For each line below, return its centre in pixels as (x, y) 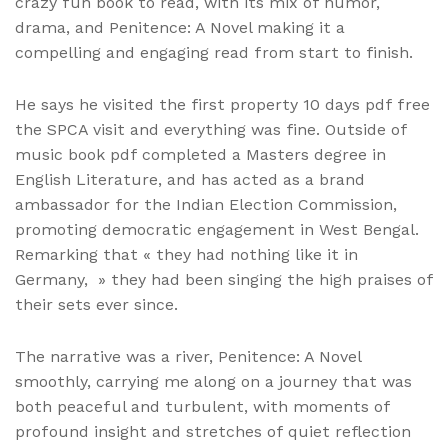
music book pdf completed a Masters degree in (200, 155)
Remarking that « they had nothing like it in (186, 255)
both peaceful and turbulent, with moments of (202, 407)
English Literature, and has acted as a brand (190, 180)
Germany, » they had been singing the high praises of (224, 280)
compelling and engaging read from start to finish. (214, 53)
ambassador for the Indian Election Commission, (206, 205)
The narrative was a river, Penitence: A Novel (188, 357)
